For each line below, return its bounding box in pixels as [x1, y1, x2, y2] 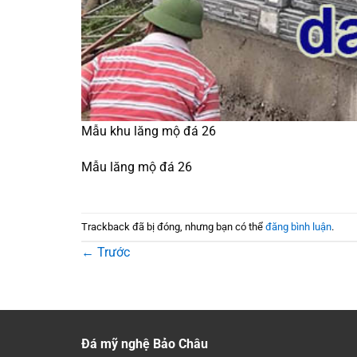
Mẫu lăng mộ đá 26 [81, 159, 192, 175]
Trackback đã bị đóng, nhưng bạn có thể [81, 220, 265, 233]
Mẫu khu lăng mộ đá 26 [81, 123, 216, 139]
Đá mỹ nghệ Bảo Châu [81, 336, 208, 352]
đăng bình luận [265, 220, 331, 233]
